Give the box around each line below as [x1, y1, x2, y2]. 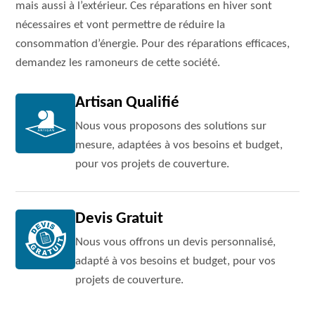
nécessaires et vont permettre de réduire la [15, 19, 226, 31]
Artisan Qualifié [75, 95, 180, 111]
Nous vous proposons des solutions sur [75, 120, 267, 132]
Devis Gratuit [75, 211, 164, 227]
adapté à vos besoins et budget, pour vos [75, 255, 276, 267]
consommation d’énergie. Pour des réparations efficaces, [15, 38, 290, 50]
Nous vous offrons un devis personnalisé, [75, 236, 276, 248]
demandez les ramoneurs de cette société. [15, 57, 221, 69]
